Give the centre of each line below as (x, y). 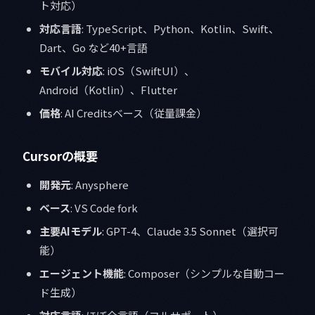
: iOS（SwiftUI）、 (149, 71)
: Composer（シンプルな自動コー (204, 274)
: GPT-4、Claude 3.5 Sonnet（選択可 (190, 231)
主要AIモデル (71, 231)
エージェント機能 (82, 274)
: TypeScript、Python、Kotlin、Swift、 (180, 29)
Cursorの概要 (60, 156)
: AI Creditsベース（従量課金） (134, 113)
